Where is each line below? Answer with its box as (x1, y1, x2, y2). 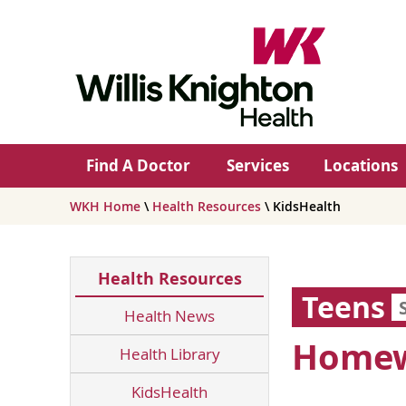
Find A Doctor (85, 155, 190, 176)
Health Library (119, 343, 220, 364)
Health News (124, 305, 215, 326)
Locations (323, 155, 398, 176)
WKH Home (70, 198, 140, 215)
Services (227, 155, 289, 176)
